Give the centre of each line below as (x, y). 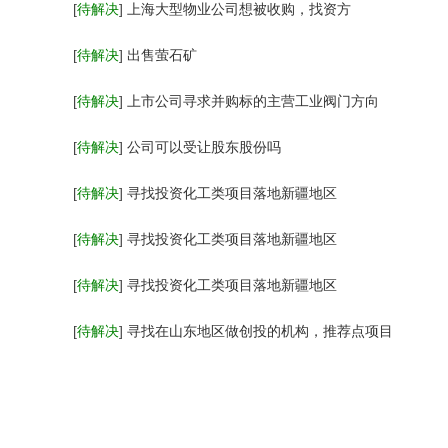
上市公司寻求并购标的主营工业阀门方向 (253, 101)
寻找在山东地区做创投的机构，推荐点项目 (260, 331)
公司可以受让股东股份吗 (204, 147)
